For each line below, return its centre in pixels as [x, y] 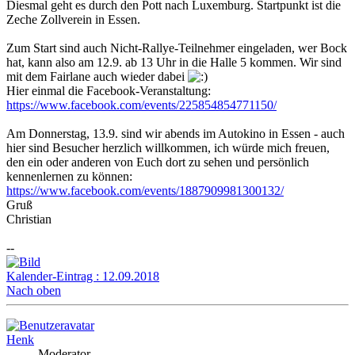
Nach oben [34, 291]
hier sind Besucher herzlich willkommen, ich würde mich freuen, [168, 148]
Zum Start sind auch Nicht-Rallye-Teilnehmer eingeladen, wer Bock [177, 48]
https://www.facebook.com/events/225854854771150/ [141, 105]
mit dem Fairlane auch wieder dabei [97, 77]
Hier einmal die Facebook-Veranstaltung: [109, 91]
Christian [29, 219]
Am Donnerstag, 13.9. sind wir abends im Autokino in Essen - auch [176, 134]
